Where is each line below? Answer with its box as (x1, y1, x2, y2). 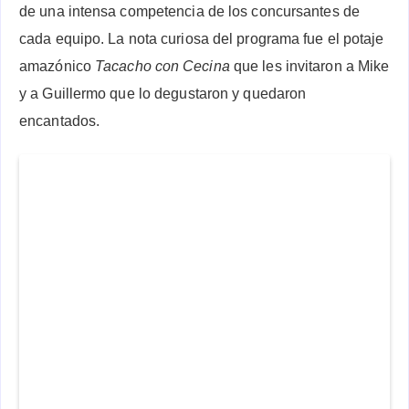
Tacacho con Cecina (95, 58, 230, 75)
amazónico (19, 58, 95, 75)
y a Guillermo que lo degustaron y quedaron (19, 86, 307, 102)
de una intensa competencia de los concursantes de (19, 4, 360, 20)
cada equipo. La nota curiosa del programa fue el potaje (19, 31, 384, 47)
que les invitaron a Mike (229, 58, 390, 75)
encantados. (19, 113, 100, 130)
